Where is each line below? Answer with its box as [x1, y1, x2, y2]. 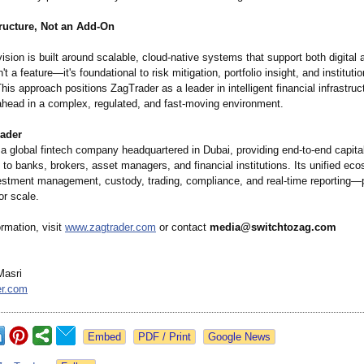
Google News [208, 331, 271, 344]
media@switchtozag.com [210, 221, 336, 234]
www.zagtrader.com [65, 221, 156, 234]
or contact [156, 221, 210, 234]
